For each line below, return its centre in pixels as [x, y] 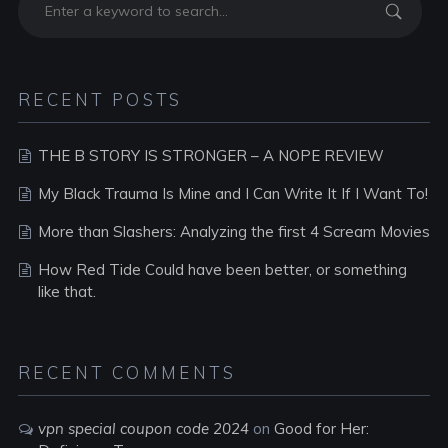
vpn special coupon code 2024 [143, 428]
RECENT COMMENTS [126, 372]
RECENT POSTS [100, 99]
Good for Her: [321, 428]
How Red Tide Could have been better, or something [222, 269]
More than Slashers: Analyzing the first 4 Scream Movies [233, 231]
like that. [66, 291]
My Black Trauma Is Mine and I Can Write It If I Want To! [232, 193]
